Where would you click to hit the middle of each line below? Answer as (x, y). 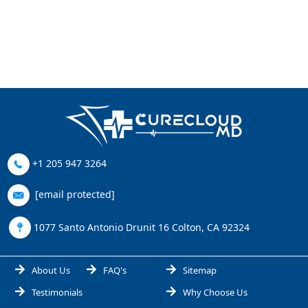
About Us (51, 270)
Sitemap (200, 270)
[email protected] (75, 194)
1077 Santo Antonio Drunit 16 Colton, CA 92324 (140, 227)
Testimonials (57, 292)
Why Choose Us (215, 292)
